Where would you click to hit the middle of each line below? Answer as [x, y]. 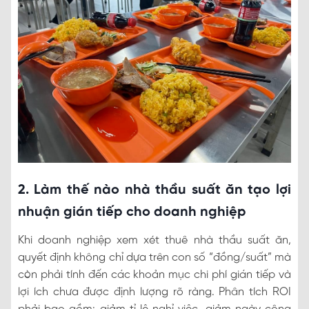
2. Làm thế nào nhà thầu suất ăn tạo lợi [154, 190]
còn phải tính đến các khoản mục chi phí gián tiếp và [154, 275]
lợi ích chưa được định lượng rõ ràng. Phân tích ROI [154, 292]
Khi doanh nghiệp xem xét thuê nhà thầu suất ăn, [154, 240]
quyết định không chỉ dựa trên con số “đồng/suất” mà [154, 257]
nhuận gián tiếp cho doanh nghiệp [132, 212]
